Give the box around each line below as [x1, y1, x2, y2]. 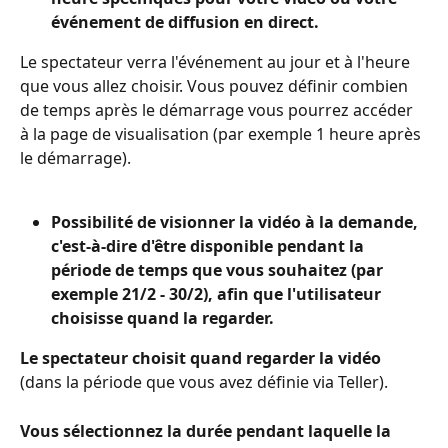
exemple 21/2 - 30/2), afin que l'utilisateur [51, 283, 385, 306]
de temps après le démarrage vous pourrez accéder [20, 98, 417, 121]
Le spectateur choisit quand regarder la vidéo [20, 347, 385, 370]
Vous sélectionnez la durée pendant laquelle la [20, 419, 395, 442]
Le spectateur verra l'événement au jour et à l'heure [20, 50, 414, 73]
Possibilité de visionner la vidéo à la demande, [51, 211, 422, 234]
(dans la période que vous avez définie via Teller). [20, 371, 388, 394]
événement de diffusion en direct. [51, 10, 319, 33]
